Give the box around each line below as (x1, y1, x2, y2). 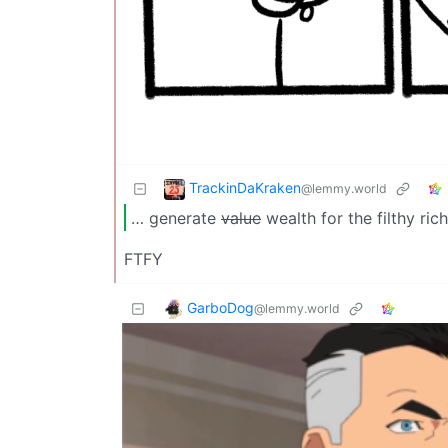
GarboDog (187, 298, 254, 316)
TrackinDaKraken (189, 179, 301, 197)
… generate (131, 207, 221, 228)
